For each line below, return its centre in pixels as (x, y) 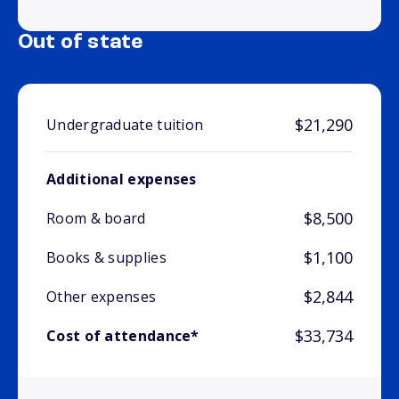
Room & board (96, 219)
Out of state (81, 43)
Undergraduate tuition (125, 125)
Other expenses (102, 297)
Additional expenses (122, 179)
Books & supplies (106, 258)
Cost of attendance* (123, 336)
